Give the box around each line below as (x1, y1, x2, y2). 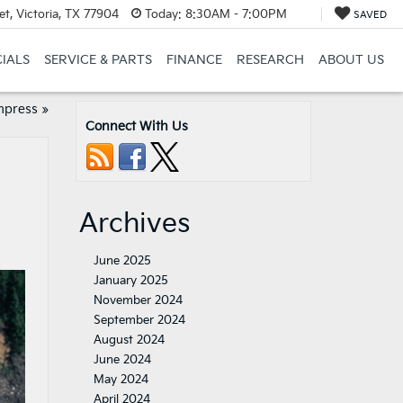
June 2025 (93, 254, 151, 268)
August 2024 (93, 333, 165, 347)
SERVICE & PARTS (43, 52, 152, 68)
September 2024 (93, 313, 185, 327)
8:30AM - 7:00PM (181, 6, 287, 22)
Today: (144, 6, 182, 22)
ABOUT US (318, 52, 384, 68)
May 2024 (93, 372, 148, 387)
